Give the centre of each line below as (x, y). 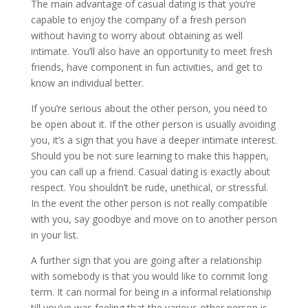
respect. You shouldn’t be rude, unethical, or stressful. (149, 187)
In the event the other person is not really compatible (149, 203)
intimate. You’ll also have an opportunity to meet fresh (151, 51)
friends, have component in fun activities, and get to (146, 67)
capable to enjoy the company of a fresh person (138, 20)
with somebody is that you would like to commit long (149, 276)
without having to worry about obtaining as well (136, 35)
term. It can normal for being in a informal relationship (151, 292)
